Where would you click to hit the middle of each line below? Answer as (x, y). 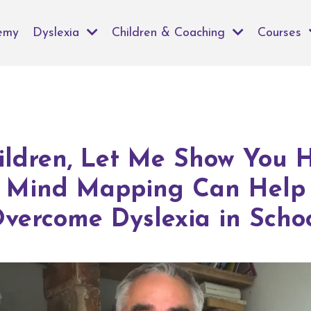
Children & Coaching (170, 33)
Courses (281, 33)
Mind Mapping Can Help (155, 190)
